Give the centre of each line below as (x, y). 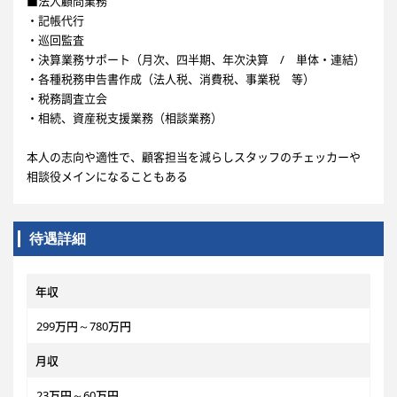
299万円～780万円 (84, 326)
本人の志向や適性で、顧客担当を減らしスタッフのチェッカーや (194, 157)
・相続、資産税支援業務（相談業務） (125, 118)
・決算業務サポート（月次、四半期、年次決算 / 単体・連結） (196, 59)
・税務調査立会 (67, 98)
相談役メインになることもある (107, 176)
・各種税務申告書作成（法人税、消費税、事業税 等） (171, 79)
